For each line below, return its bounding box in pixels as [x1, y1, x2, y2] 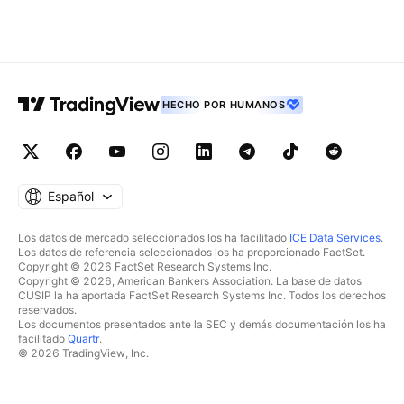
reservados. [18, 303, 77, 317]
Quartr [68, 332, 99, 345]
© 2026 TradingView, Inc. [18, 346, 149, 360]
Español [47, 188, 94, 204]
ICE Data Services [289, 231, 381, 244]
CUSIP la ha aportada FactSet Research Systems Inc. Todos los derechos [18, 289, 386, 302]
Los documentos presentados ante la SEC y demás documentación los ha [18, 317, 386, 331]
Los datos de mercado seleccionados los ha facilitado [18, 231, 289, 244]
